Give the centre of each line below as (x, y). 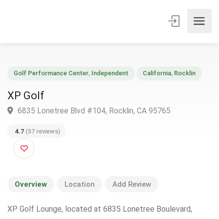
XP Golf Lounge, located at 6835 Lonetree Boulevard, (100, 209)
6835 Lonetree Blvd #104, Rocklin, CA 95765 (101, 120)
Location (80, 185)
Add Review (132, 185)
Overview (31, 185)
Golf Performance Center (55, 80)
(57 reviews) (45, 143)
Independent (120, 80)
